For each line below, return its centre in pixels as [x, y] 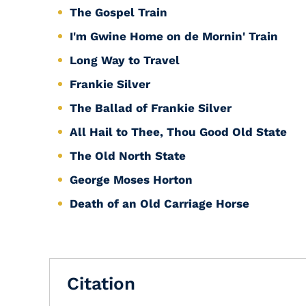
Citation [101, 283]
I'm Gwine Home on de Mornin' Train [174, 36]
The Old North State [128, 156]
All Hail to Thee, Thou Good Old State [178, 132]
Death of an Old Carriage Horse [159, 204]
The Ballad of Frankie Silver [151, 108]
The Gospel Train [119, 12]
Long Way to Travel [125, 60]
